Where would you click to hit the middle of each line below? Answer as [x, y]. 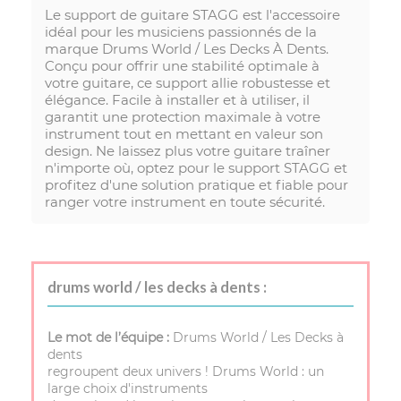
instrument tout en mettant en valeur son [184, 134]
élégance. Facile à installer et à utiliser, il [177, 100]
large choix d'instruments [128, 389]
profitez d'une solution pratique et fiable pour [196, 185]
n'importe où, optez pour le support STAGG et [196, 168]
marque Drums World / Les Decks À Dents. [187, 49]
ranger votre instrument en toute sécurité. [185, 202]
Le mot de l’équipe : [110, 338]
